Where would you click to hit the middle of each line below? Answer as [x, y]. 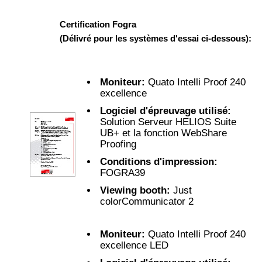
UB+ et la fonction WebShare [163, 133]
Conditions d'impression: [159, 161]
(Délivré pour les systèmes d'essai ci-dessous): [156, 38]
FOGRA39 [123, 173]
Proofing [118, 144]
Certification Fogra [98, 24]
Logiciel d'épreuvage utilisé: [166, 111]
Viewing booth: [135, 190]
